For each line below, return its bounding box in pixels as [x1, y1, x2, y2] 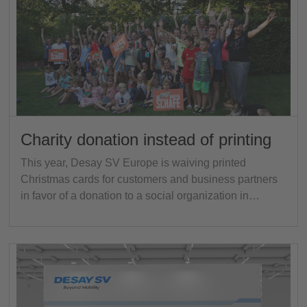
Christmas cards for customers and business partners [21, 173, 278, 185]
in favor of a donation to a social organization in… [21, 189, 260, 201]
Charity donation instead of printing [21, 130, 271, 149]
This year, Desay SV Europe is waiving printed [21, 156, 246, 169]
